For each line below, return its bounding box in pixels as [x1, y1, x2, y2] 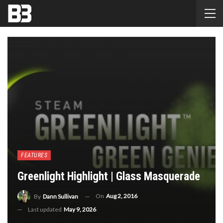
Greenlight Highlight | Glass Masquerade [17, 170, 200, 184]
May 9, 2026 [64, 206, 96, 213]
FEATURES [21, 152, 47, 159]
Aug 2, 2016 [106, 192, 137, 200]
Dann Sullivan [43, 193, 78, 200]
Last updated [28, 206, 63, 213]
